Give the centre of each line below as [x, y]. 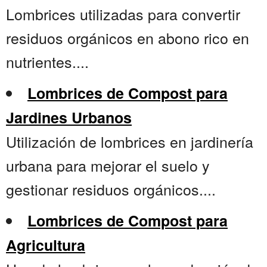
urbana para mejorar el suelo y [108, 165]
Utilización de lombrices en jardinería [130, 142]
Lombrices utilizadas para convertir [123, 14]
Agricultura [46, 245]
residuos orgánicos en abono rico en [128, 38]
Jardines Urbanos [69, 118]
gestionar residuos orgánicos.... [111, 189]
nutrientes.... [47, 62]
